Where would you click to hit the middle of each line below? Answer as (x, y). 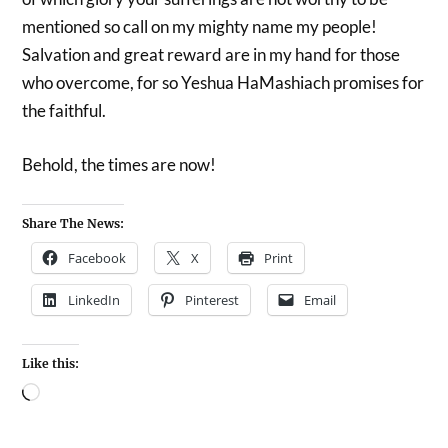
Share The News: (73, 224)
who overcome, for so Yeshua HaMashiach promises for (223, 83)
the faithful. (64, 111)
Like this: (51, 364)
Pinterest (212, 300)
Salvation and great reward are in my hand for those (211, 55)
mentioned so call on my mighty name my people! (200, 27)
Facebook (97, 258)
